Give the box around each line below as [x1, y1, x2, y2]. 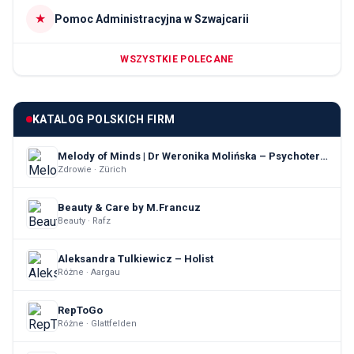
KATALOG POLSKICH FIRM [32, 113, 175, 126]
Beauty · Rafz [58, 215, 111, 226]
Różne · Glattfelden [58, 318, 137, 329]
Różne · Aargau [58, 266, 120, 277]
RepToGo [58, 303, 103, 316]
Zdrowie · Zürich [58, 164, 126, 175]
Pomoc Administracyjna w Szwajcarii [55, 13, 249, 26]
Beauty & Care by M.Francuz [58, 201, 201, 213]
